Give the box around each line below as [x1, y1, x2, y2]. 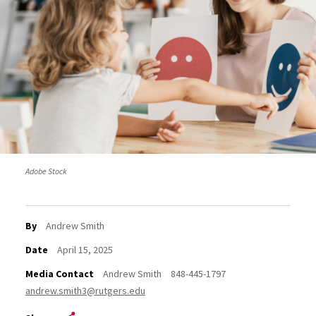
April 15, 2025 [56, 243, 113, 256]
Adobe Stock [25, 166, 67, 176]
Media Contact [25, 267, 94, 280]
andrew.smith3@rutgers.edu [25, 284, 145, 297]
